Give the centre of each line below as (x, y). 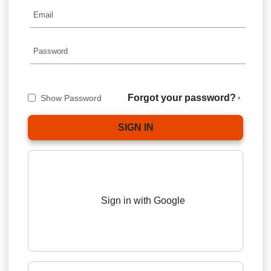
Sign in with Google (143, 200)
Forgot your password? (182, 97)
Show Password (71, 98)
